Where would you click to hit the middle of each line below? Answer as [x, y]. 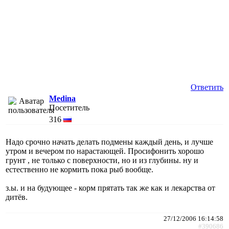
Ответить [207, 87]
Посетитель [69, 107]
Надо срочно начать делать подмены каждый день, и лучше [109, 142]
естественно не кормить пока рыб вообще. [79, 169]
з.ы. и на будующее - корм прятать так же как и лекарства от [110, 188]
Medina [62, 98]
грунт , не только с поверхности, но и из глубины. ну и [102, 160]
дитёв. [17, 197]
